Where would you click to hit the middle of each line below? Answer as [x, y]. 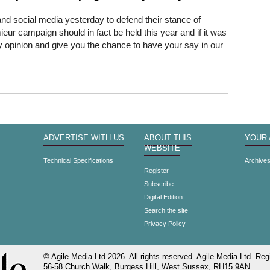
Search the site [166, 210]
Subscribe [159, 184]
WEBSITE [162, 148]
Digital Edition [163, 197]
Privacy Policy [165, 224]
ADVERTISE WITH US [84, 138]
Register [156, 171]
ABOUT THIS [168, 138]
